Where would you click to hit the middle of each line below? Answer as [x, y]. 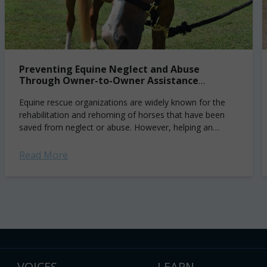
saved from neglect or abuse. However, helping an [116, 127]
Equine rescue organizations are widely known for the [122, 102]
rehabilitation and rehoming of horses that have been [122, 115]
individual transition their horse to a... [90, 140]
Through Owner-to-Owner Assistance [109, 80]
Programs [43, 92]
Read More [44, 155]
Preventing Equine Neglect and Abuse [109, 69]
